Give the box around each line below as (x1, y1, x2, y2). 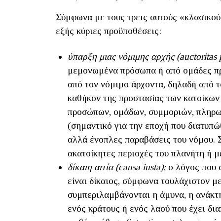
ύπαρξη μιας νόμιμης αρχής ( (68, 51, 180, 62)
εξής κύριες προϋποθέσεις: (56, 26, 161, 37)
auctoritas (180, 51, 217, 62)
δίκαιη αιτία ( (68, 162, 118, 173)
